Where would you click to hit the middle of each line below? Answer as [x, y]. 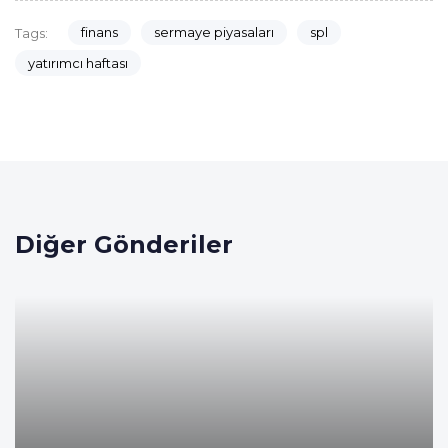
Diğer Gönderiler [124, 244]
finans [99, 32]
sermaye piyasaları [213, 32]
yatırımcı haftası [78, 62]
